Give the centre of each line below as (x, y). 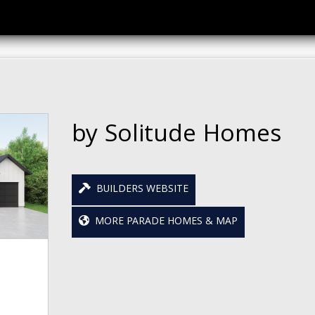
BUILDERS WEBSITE (140, 190)
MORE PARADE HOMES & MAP (163, 222)
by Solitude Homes (176, 136)
